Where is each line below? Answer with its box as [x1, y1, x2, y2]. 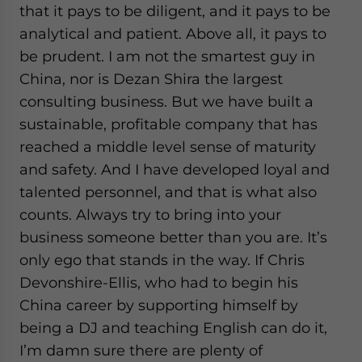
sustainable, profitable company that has [19, 116, 318, 133]
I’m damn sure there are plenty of [19, 342, 263, 359]
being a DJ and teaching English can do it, [19, 319, 327, 336]
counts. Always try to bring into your [19, 206, 281, 223]
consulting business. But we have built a [19, 93, 314, 110]
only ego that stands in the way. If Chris [19, 251, 305, 268]
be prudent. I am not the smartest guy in [19, 48, 315, 65]
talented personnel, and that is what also [19, 183, 317, 200]
